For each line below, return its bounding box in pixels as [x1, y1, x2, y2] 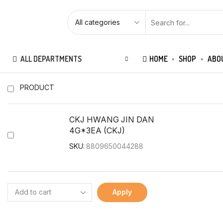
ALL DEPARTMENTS [20, 53, 82, 64]
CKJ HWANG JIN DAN [69, 115, 154, 124]
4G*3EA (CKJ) [69, 126, 125, 135]
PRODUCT [20, 83, 54, 92]
